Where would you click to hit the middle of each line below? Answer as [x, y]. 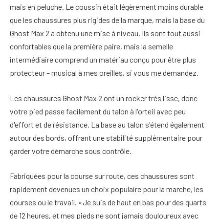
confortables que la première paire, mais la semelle [91, 46]
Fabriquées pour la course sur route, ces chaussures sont [102, 176]
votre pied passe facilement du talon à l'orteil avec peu [98, 111]
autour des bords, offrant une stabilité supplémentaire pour [106, 137]
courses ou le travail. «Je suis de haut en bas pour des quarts [108, 202]
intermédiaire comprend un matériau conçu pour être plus [103, 60]
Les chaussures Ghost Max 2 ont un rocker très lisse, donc [104, 98]
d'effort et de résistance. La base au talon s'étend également [107, 124]
